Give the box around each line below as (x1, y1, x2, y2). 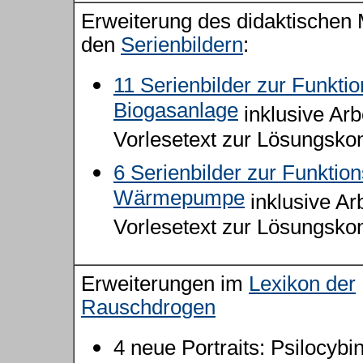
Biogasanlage (113, 99, 238, 127)
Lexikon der (249, 272, 356, 295)
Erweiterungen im (81, 272, 249, 295)
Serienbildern (121, 33, 243, 56)
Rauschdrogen (81, 296, 216, 318)
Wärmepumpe (113, 186, 245, 215)
